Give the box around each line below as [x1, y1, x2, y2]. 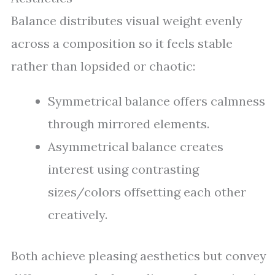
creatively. [48, 207, 107, 222]
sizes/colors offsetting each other [48, 184, 246, 199]
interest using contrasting [48, 161, 199, 177]
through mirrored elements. [48, 116, 209, 131]
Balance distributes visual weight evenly [11, 13, 242, 28]
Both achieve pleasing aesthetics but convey [11, 248, 266, 263]
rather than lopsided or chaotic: [11, 58, 195, 74]
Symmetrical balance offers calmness [48, 93, 265, 109]
